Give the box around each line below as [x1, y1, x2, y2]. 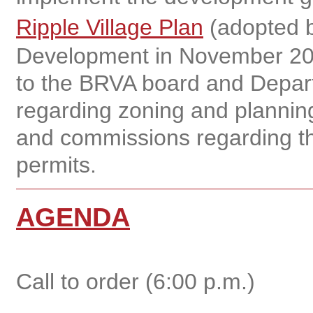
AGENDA [16, 202, 130, 232]
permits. [16, 152, 96, 177]
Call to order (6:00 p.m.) [16, 269, 255, 294]
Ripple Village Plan [16, 15, 203, 40]
